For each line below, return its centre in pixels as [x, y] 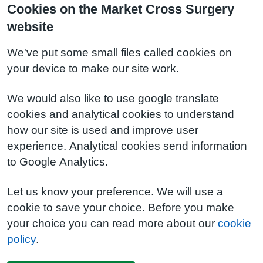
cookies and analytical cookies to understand [121, 114]
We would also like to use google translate [113, 98]
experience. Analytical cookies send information [127, 146]
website [30, 26]
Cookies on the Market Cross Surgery [121, 9]
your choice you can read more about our [112, 223]
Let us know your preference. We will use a [115, 192]
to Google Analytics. [58, 162]
